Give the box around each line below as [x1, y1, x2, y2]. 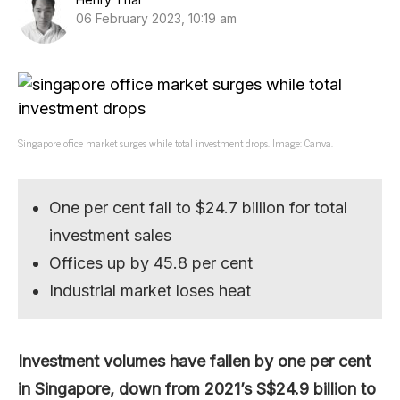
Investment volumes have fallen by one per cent [18, 352, 371, 371]
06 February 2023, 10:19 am [76, 11, 237, 26]
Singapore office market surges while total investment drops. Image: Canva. [18, 134, 333, 152]
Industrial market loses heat [49, 281, 252, 300]
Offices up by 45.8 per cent [49, 254, 254, 272]
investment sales [49, 226, 172, 245]
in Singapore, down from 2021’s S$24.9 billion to [18, 379, 376, 398]
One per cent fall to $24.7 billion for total [49, 198, 348, 217]
